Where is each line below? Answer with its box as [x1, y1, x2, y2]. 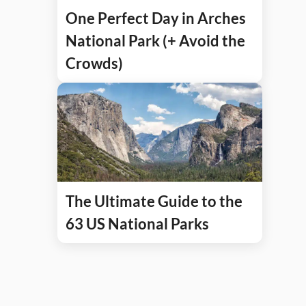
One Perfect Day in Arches [66, 8, 246, 27]
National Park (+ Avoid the [66, 31, 245, 50]
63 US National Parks [66, 214, 209, 234]
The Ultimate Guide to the [66, 192, 242, 211]
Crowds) [66, 53, 123, 72]
